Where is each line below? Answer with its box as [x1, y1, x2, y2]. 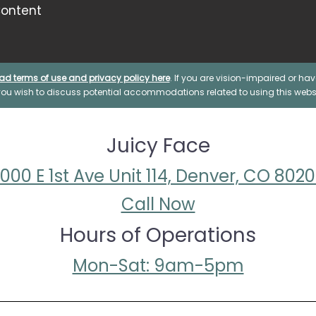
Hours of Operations [60, 221, 256, 249]
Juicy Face [106, 131, 210, 159]
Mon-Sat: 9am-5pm [72, 253, 244, 277]
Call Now [121, 192, 195, 216]
